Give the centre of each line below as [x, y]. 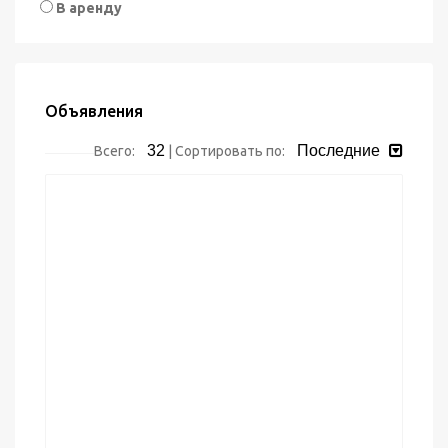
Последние [340, 150]
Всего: [116, 151]
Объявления [94, 111]
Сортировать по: [230, 151]
